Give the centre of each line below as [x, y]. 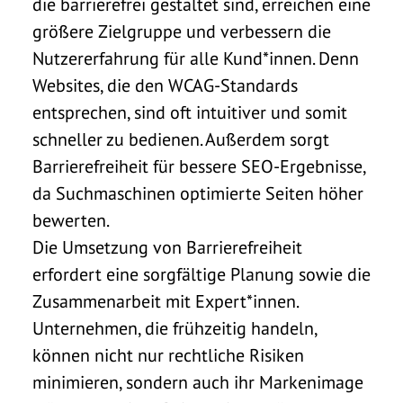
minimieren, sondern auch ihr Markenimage [198, 382]
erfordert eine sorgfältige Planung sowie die [201, 274]
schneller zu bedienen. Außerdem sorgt [181, 139]
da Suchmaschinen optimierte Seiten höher [198, 193]
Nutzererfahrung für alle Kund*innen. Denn [196, 58]
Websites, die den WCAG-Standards [165, 85]
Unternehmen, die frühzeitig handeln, [175, 328]
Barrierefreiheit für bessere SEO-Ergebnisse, [199, 166]
